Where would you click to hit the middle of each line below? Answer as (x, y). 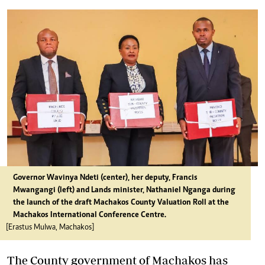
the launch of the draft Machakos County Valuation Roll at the (121, 203)
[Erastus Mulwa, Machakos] (50, 228)
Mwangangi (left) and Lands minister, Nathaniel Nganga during (124, 190)
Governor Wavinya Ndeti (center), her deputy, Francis (105, 178)
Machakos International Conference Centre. (90, 215)
